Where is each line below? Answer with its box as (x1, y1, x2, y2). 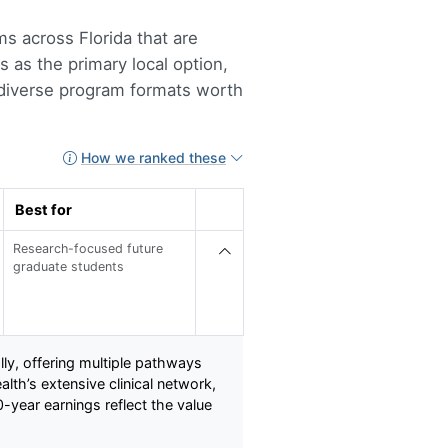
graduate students (13, 258, 125, 274)
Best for (14, 200, 72, 218)
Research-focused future (13, 240, 164, 256)
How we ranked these (81, 149, 226, 167)
